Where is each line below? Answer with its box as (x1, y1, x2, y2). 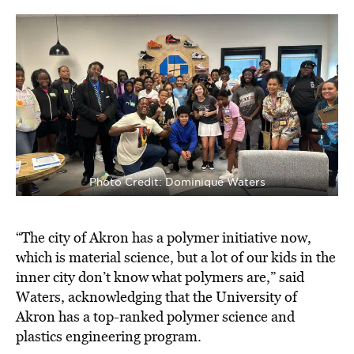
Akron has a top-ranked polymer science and (16, 307, 295, 326)
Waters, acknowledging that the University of (16, 287, 297, 307)
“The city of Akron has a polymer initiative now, (16, 228, 311, 247)
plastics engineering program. (16, 326, 201, 346)
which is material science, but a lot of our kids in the (16, 247, 336, 267)
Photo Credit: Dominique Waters (88, 175, 265, 189)
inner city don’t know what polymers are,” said (16, 267, 304, 287)
